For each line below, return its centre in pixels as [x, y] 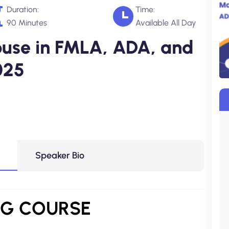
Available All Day [166, 23]
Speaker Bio [60, 155]
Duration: [23, 9]
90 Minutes [27, 23]
